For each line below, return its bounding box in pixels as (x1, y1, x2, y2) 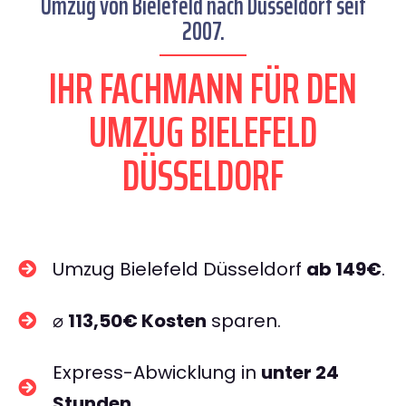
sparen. (207, 308, 281, 333)
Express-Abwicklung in (53, 360, 261, 385)
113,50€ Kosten (68, 308, 207, 333)
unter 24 (261, 360, 339, 385)
